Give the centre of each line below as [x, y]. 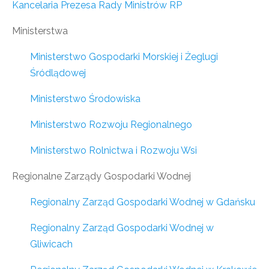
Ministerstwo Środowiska [85, 99]
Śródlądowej [58, 73]
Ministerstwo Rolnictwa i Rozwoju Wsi [113, 150]
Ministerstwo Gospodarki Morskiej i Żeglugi [124, 57]
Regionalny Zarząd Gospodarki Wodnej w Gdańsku [143, 202]
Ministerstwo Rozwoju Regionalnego [111, 125]
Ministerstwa [40, 31]
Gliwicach [51, 244]
